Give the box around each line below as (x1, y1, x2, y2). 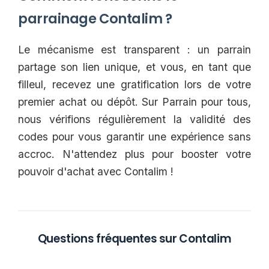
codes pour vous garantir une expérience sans (18, 130, 251, 143)
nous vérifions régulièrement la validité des (18, 113, 251, 125)
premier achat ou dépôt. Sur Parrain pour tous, (18, 95, 251, 108)
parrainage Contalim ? (18, 9, 172, 29)
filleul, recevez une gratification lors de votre (18, 78, 251, 91)
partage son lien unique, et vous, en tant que (18, 61, 251, 73)
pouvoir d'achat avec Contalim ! (18, 165, 174, 178)
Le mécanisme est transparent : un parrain (18, 43, 251, 56)
